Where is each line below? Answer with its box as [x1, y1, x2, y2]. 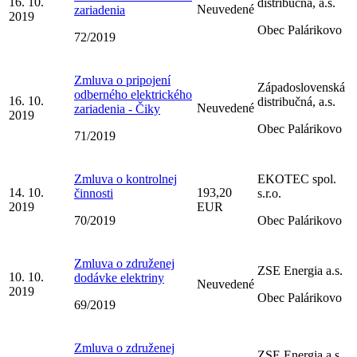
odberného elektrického [74, 87, 192, 101]
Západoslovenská [257, 80, 345, 94]
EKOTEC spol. [257, 171, 336, 186]
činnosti [74, 186, 113, 200]
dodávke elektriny [74, 270, 164, 284]
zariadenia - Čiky [74, 101, 160, 116]
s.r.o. [257, 186, 281, 200]
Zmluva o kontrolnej [74, 171, 177, 186]
